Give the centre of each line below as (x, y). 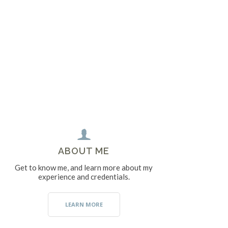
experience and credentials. (84, 176)
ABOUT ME (84, 151)
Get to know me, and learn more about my (84, 167)
